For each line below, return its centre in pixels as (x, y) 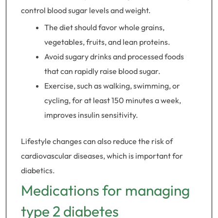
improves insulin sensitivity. (91, 115)
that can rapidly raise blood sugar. (102, 71)
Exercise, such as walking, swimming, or (112, 86)
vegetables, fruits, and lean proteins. (107, 42)
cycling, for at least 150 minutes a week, (113, 100)
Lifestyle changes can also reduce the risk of (97, 141)
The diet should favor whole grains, (104, 27)
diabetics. (38, 170)
